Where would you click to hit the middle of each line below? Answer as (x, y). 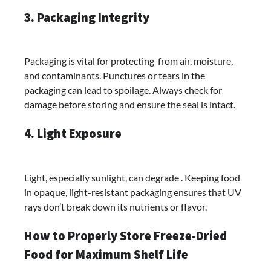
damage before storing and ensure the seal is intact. (130, 105)
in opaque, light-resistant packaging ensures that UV (133, 192)
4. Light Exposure (73, 134)
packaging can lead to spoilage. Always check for (123, 90)
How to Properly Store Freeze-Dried (126, 236)
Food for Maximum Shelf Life (106, 254)
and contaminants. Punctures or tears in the (115, 76)
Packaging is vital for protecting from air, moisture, (129, 61)
